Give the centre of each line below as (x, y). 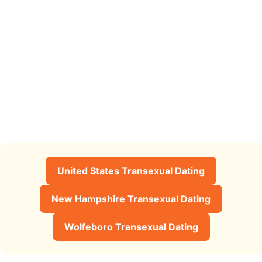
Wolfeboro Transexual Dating (131, 227)
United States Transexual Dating (131, 170)
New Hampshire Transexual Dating (131, 199)
